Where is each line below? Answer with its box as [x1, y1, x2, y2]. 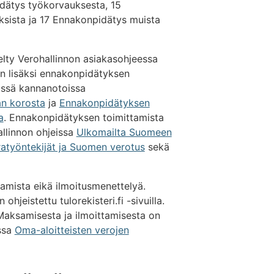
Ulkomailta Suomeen [76, 126, 172, 139]
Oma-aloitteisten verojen [14, 224, 129, 237]
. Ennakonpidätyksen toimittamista [3, 111, 164, 124]
